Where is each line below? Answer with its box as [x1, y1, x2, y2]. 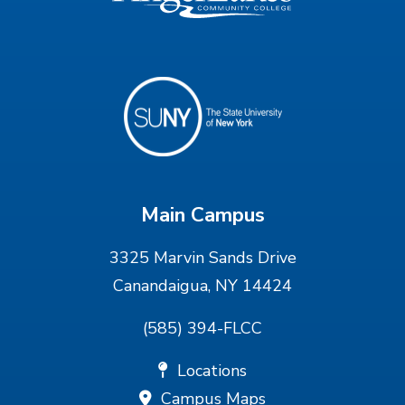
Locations [177, 359, 247, 381]
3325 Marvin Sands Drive [108, 246, 297, 268]
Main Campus [140, 200, 265, 229]
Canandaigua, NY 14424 [113, 274, 292, 297]
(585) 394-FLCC [143, 316, 262, 339]
